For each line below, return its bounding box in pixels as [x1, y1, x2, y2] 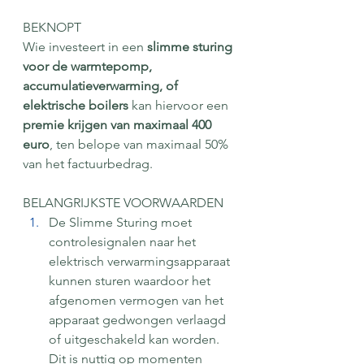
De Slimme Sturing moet [49, 214, 195, 230]
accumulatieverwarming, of [23, 77, 181, 93]
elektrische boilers [23, 97, 128, 113]
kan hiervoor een [128, 97, 232, 113]
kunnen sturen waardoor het [49, 272, 214, 288]
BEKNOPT [23, 19, 81, 35]
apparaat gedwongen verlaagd [49, 311, 229, 327]
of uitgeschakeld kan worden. [49, 331, 223, 347]
